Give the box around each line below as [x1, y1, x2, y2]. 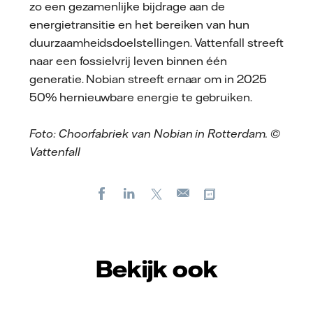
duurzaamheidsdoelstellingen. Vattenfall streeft [29, 36, 284, 50]
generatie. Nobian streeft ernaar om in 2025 [29, 72, 267, 87]
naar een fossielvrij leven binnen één [29, 54, 228, 68]
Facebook [115, 187, 158, 198]
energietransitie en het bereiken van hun [29, 17, 249, 32]
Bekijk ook [95, 254, 218, 283]
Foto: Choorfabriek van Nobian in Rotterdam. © [29, 126, 280, 141]
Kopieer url [224, 187, 272, 198]
